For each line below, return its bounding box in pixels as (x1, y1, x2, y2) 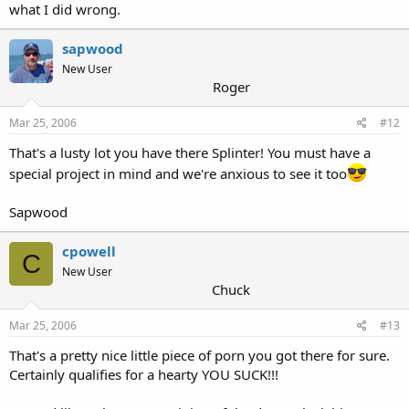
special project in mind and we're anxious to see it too (9, 164, 347, 183)
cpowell (62, 242, 116, 260)
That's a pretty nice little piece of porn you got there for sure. (9, 346, 390, 364)
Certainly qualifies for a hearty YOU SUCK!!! (9, 365, 278, 383)
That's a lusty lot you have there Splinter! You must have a (9, 143, 371, 162)
